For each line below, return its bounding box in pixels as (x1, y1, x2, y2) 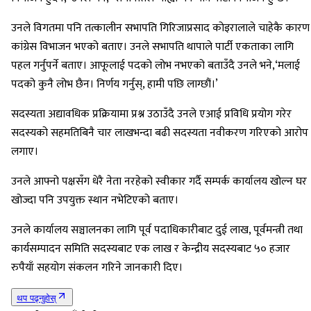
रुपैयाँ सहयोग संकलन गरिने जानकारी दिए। (11, 258, 183, 278)
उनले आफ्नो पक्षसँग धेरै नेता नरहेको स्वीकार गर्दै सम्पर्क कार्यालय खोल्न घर (11, 172, 307, 192)
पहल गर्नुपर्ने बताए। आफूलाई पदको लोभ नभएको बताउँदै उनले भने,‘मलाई (11, 56, 300, 76)
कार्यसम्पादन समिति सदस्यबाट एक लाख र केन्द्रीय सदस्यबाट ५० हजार (11, 239, 290, 259)
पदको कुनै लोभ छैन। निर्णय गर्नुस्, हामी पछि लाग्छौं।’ (11, 75, 218, 94)
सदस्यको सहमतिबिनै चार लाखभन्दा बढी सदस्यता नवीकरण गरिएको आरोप (11, 124, 308, 143)
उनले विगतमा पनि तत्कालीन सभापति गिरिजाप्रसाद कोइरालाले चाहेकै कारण (11, 19, 310, 38)
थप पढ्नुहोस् (17, 293, 56, 304)
